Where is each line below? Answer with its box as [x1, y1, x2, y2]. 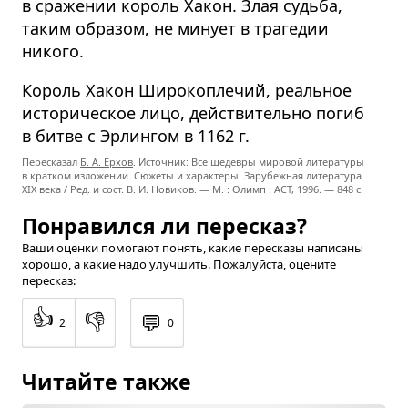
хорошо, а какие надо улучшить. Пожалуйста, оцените [22, 256, 336, 273]
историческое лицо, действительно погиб [22, 102, 364, 125]
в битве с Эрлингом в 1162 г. [22, 125, 250, 148]
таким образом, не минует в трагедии [22, 17, 329, 40]
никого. [22, 40, 84, 63]
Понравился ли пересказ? [22, 211, 307, 241]
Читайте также [22, 367, 191, 397]
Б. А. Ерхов [80, 155, 133, 169]
